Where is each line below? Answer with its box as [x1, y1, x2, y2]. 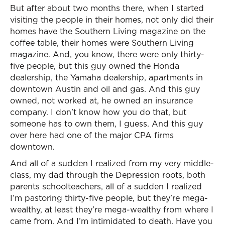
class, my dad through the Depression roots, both [10, 169, 205, 180]
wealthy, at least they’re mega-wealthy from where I [10, 204, 213, 215]
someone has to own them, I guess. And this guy [10, 118, 203, 129]
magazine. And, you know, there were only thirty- [10, 49, 204, 60]
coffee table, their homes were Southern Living [10, 37, 194, 48]
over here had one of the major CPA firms [10, 130, 174, 141]
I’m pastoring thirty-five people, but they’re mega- [10, 192, 208, 203]
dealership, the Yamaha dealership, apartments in [10, 72, 203, 83]
